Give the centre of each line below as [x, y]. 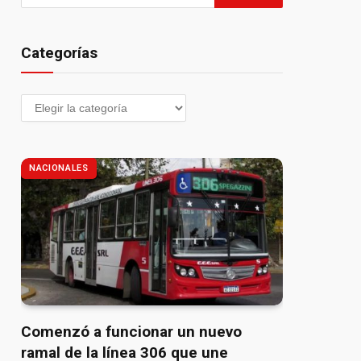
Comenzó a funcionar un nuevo [131, 331]
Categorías [59, 53]
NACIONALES [59, 168]
